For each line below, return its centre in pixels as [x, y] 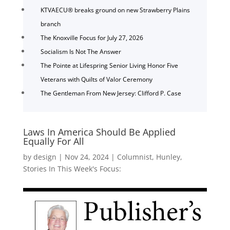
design [45, 157]
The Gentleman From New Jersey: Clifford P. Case [111, 93]
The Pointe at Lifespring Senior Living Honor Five [109, 65]
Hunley [168, 157]
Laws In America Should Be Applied [99, 132]
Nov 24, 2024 [87, 157]
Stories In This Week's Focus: [72, 168]
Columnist [134, 157]
